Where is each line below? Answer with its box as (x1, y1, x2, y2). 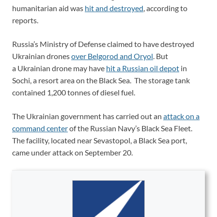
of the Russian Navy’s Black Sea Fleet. (68, 123, 194, 133)
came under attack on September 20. (12, 147, 133, 157)
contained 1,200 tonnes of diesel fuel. (12, 87, 135, 97)
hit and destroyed (85, 3, 143, 13)
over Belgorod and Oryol (71, 51, 153, 61)
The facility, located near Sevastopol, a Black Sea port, (12, 135, 187, 145)
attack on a (163, 111, 200, 121)
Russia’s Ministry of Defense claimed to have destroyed (12, 39, 194, 48)
